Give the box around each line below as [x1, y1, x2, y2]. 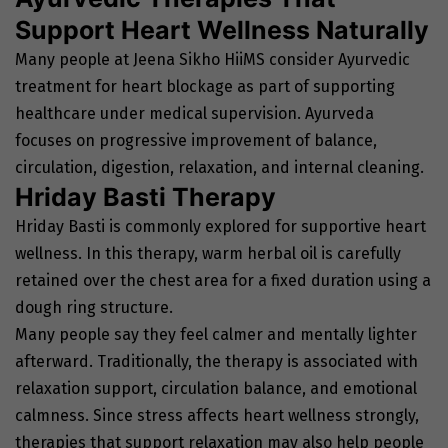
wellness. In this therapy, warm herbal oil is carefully [15, 244, 401, 264]
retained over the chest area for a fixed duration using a [15, 271, 431, 291]
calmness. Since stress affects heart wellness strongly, [15, 406, 419, 426]
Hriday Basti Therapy [15, 182, 276, 213]
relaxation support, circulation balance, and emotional [15, 379, 417, 399]
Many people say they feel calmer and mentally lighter [15, 325, 417, 345]
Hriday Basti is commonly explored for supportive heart [15, 217, 426, 237]
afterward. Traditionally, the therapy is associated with [15, 352, 418, 372]
